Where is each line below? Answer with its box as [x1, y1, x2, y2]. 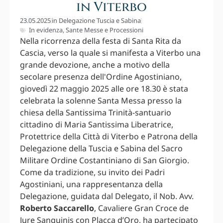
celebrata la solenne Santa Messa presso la [20, 95, 182, 107]
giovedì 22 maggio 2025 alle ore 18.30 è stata [20, 83, 188, 95]
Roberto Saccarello [20, 203, 94, 214]
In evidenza [29, 25, 63, 35]
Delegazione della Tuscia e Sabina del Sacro [20, 143, 183, 154]
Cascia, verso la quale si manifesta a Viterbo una [20, 47, 201, 59]
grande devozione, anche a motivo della [20, 59, 170, 71]
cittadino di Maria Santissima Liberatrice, [20, 119, 173, 130]
